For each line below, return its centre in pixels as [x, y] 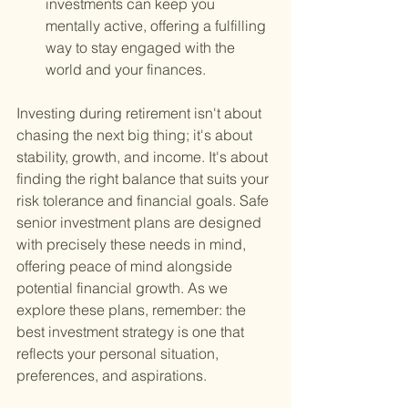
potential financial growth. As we [124, 288]
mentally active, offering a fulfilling [158, 26]
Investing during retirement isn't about [141, 113]
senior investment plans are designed [141, 223]
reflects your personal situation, [119, 354]
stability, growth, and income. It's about [144, 157]
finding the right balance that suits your [144, 179]
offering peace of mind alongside [126, 266]
